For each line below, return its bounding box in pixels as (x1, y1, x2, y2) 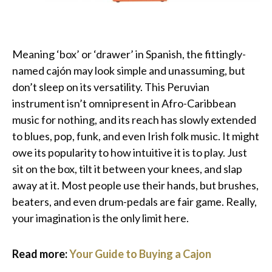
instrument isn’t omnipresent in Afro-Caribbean (12, 96, 236, 110)
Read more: (12, 246, 69, 260)
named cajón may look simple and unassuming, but (12, 63, 245, 77)
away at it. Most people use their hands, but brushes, (12, 178, 259, 192)
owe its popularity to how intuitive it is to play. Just (12, 145, 247, 159)
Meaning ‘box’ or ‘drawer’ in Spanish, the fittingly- (12, 47, 246, 61)
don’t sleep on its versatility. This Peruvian (12, 80, 209, 93)
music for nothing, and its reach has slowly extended (12, 112, 256, 126)
